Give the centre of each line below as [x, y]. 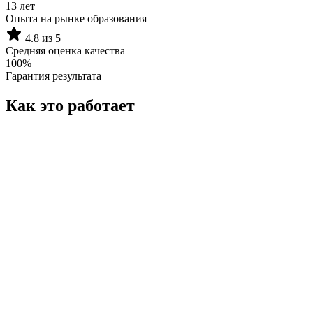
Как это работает [70, 105]
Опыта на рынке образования [76, 18]
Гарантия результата [53, 75]
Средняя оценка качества [65, 50]
